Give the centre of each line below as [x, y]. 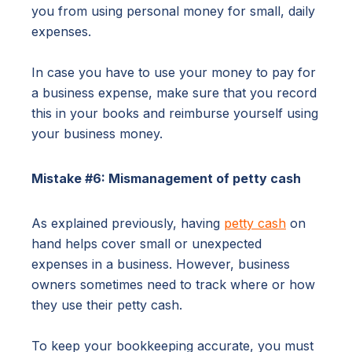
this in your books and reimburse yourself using [175, 114]
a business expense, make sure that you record [174, 93]
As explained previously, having [128, 224]
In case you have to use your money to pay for [174, 73]
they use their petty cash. [107, 305]
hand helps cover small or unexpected [147, 244]
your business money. [97, 134]
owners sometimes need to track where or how [173, 285]
